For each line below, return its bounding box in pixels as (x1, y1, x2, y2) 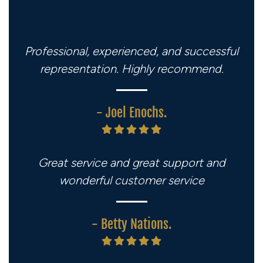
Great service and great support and (38, 155, 225, 170)
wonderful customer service (59, 173, 204, 187)
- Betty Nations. (92, 215, 171, 232)
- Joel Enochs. (96, 104, 167, 120)
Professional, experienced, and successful (25, 43, 238, 58)
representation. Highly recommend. (39, 61, 224, 76)
